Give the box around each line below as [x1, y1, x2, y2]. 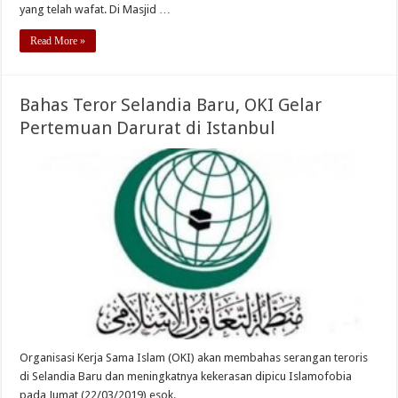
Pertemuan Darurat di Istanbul [20, 116, 276, 139]
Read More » [30, 34, 86, 47]
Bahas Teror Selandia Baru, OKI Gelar [20, 93, 322, 115]
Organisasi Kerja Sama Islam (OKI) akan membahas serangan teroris [20, 350, 369, 364]
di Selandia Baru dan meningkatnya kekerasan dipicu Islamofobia [20, 369, 353, 383]
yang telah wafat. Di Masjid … [20, 2, 171, 16]
